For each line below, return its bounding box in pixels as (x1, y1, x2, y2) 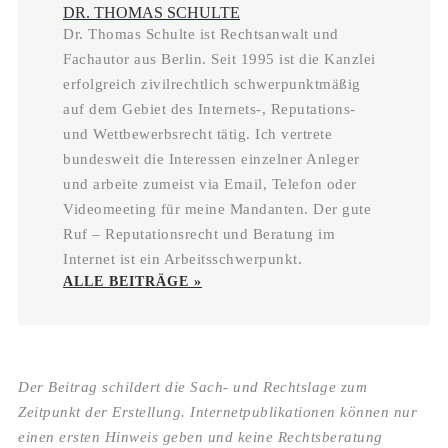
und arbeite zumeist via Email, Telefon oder (63, 175, 357, 192)
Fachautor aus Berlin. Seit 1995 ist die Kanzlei (63, 50, 376, 67)
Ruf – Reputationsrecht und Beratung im (63, 225, 335, 242)
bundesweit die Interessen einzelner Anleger (63, 150, 360, 167)
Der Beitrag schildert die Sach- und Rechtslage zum (18, 378, 367, 395)
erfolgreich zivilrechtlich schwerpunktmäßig (63, 75, 361, 92)
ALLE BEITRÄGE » (63, 273, 202, 289)
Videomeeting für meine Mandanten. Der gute (63, 200, 371, 217)
